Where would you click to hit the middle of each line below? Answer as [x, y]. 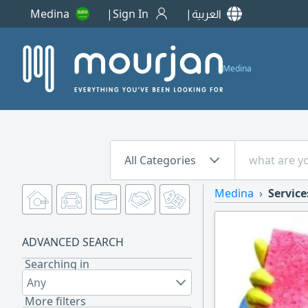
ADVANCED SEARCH [73, 242]
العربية [207, 14]
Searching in [57, 264]
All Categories [160, 160]
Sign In [131, 14]
